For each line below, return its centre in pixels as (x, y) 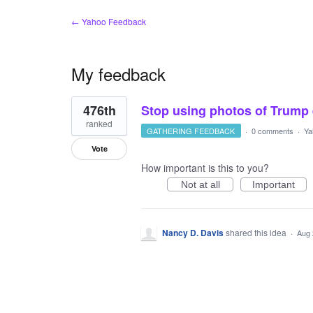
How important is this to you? (205, 168)
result (83, 111)
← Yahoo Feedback (109, 21)
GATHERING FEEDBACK (191, 131)
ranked (99, 123)
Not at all (200, 184)
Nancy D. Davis (193, 233)
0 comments (272, 131)
